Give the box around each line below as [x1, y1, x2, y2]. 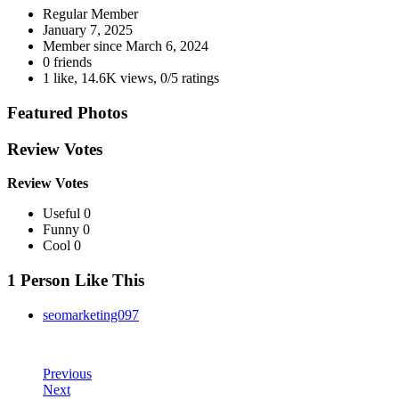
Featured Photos [7, 103, 127, 123]
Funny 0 [43, 222, 90, 238]
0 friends [43, 54, 92, 70]
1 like [43, 70, 74, 86]
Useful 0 [43, 206, 91, 222]
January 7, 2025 [43, 22, 133, 38]
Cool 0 [43, 238, 81, 254]
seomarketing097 [43, 306, 139, 322]
